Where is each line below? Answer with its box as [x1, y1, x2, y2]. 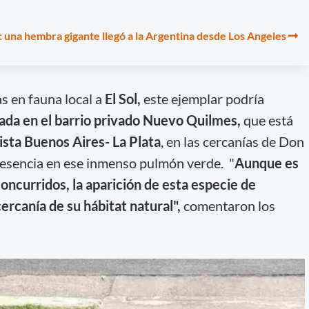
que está [240, 111, 293, 128]
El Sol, [104, 90, 141, 107]
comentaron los [180, 197, 275, 214]
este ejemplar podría [140, 90, 264, 107]
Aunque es [234, 154, 299, 171]
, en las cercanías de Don [160, 132, 304, 150]
